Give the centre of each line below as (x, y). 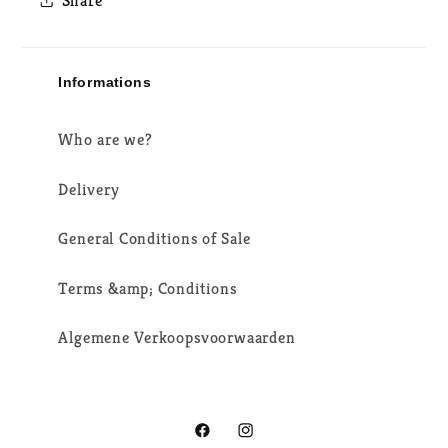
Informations (105, 81)
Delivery (89, 188)
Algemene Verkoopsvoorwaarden (177, 337)
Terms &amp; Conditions (147, 287)
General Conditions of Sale (155, 238)
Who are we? (105, 139)
